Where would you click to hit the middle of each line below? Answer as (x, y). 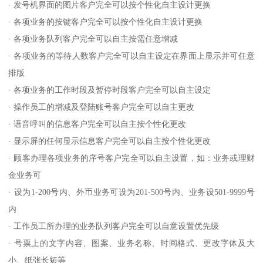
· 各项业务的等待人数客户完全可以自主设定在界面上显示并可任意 (131, 56)
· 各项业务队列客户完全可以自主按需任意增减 (93, 39)
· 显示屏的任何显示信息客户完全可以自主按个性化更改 (110, 141)
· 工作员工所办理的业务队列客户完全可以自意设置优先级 (114, 226)
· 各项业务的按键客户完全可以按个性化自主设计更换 (106, 22)
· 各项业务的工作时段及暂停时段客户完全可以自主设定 (110, 90)
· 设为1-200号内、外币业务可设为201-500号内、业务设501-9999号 (131, 192)
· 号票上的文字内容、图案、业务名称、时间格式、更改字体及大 (131, 243)
